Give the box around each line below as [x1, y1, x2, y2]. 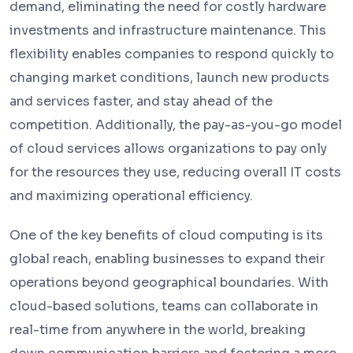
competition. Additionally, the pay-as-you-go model [9, 117, 342, 134]
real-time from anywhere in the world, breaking [9, 321, 306, 339]
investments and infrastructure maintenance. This [9, 22, 326, 39]
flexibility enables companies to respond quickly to [9, 46, 334, 63]
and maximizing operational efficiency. [9, 188, 253, 205]
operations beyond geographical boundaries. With [9, 274, 329, 292]
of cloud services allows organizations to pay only [9, 140, 327, 158]
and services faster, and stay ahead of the [9, 93, 273, 110]
